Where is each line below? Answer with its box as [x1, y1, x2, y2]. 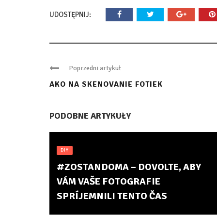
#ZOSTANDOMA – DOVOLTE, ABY [57, 160, 201, 173]
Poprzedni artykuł [69, 63, 121, 72]
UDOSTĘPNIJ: [49, 10, 91, 19]
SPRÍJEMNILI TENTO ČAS [57, 189, 167, 202]
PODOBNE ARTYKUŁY [49, 110, 131, 121]
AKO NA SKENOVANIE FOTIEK [49, 79, 163, 89]
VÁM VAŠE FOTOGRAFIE [57, 175, 160, 187]
